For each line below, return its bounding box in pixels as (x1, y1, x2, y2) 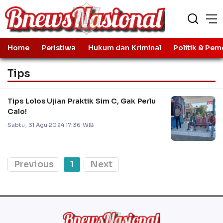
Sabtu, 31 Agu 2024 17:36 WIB (7, 121, 94, 129)
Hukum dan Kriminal (88, 43, 162, 53)
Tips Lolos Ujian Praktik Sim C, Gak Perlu (7, 96, 156, 106)
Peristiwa (41, 43, 76, 53)
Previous (14, 158, 54, 170)
